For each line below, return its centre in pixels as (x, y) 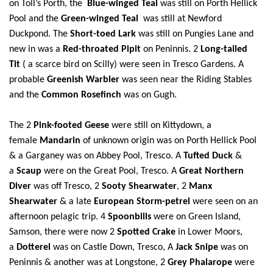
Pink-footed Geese (71, 126)
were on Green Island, (197, 217)
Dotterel (34, 247)
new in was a (35, 49)
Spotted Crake (146, 232)
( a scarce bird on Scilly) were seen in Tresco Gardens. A (133, 65)
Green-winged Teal (100, 19)
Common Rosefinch (81, 95)
